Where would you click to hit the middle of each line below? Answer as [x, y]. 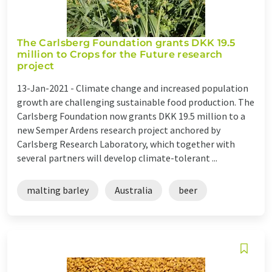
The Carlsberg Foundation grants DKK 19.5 [126, 42]
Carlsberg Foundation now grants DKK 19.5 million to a [131, 116]
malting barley [58, 190]
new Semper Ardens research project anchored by [119, 130]
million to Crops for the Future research [120, 54]
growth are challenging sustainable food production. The [136, 102]
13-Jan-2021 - [46, 88]
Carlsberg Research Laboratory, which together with [126, 144]
